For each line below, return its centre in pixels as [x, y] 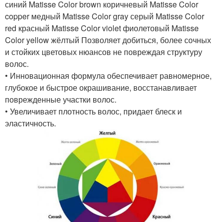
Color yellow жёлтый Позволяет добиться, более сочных [108, 40]
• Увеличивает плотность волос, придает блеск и [93, 111]
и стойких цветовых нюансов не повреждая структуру [104, 52]
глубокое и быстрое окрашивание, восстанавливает [101, 88]
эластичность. [30, 123]
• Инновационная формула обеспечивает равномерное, [108, 76]
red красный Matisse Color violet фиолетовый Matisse [102, 28]
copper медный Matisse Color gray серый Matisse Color [105, 16]
